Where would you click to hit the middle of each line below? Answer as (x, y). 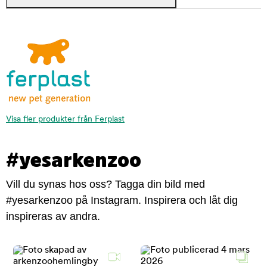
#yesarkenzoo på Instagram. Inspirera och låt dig (122, 201)
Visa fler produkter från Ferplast (65, 120)
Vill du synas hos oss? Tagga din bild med (105, 184)
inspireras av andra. (53, 217)
